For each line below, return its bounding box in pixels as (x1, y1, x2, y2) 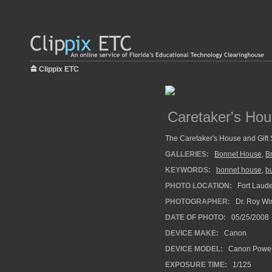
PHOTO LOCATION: (165, 182, 232, 190)
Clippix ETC (39, 65, 79, 73)
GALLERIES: (165, 150, 209, 158)
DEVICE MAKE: (165, 229, 219, 237)
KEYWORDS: (165, 166, 211, 174)
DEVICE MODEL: (165, 245, 223, 253)
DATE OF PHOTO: (165, 213, 226, 222)
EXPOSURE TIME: (165, 260, 227, 269)
